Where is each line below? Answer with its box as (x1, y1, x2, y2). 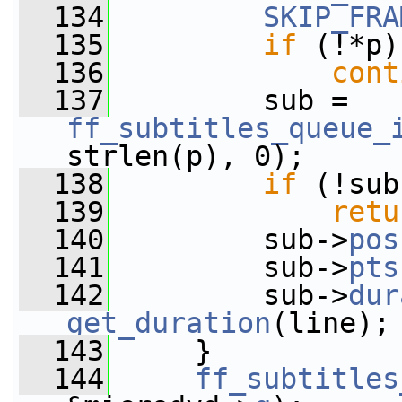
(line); (271, 307, 390, 339)
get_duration (66, 307, 271, 339)
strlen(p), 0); (66, 140, 305, 172)
